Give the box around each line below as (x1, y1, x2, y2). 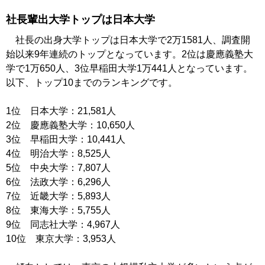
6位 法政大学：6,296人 (6, 177, 111, 188)
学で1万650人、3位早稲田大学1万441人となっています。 (6, 63, 253, 74)
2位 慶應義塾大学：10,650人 (6, 120, 135, 131)
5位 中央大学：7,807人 (6, 163, 111, 173)
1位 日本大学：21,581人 (6, 106, 116, 117)
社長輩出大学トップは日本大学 (6, 14, 155, 26)
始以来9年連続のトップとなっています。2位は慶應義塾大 (6, 49, 253, 60)
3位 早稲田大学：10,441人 (6, 134, 125, 145)
